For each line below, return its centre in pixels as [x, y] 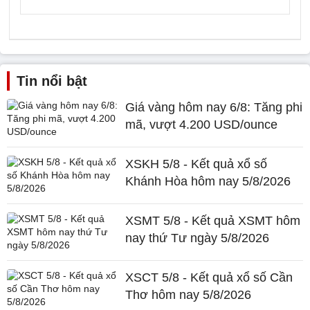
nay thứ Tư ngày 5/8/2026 [198, 238]
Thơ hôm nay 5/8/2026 [189, 295]
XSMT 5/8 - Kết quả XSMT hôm [213, 221]
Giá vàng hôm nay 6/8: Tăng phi [214, 107]
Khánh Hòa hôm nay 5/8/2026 [208, 181]
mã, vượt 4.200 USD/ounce [202, 125]
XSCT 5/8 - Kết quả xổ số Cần [209, 277]
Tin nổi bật [52, 81]
